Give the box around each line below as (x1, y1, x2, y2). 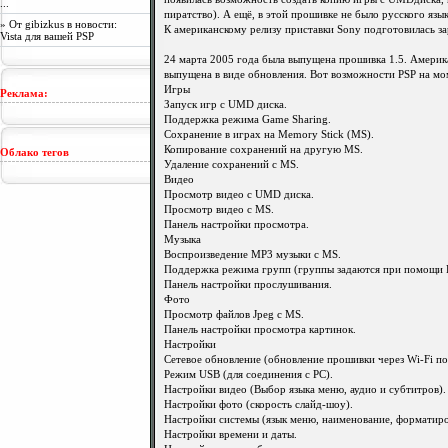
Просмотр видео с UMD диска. (164, 189, 314, 200)
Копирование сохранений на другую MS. (164, 144, 363, 155)
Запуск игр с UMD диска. (164, 99, 287, 110)
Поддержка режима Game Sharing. (164, 114, 331, 125)
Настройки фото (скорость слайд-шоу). (164, 399, 353, 410)
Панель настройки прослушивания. (164, 279, 332, 290)
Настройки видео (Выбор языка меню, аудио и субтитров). (164, 384, 446, 395)
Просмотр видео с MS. (164, 204, 274, 215)
